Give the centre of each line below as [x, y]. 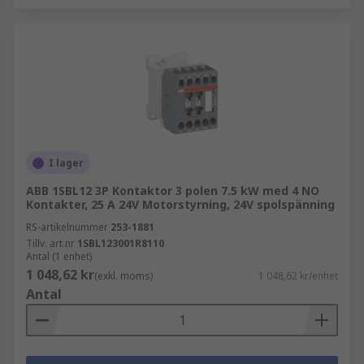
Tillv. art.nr [50, 243]
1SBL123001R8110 [121, 243]
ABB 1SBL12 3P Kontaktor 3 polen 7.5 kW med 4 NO [173, 191]
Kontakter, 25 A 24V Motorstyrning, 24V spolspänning [180, 204]
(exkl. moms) [123, 276]
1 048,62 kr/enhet [298, 276]
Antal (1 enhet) [59, 256]
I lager [66, 163]
